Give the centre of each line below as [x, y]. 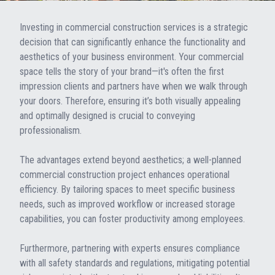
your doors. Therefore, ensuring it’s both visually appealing [130, 101]
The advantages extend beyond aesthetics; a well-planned [130, 160]
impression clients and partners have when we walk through [134, 87]
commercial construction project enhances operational [125, 175]
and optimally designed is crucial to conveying [107, 116]
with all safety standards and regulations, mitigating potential [135, 263]
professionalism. [51, 131]
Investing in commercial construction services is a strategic [134, 28]
